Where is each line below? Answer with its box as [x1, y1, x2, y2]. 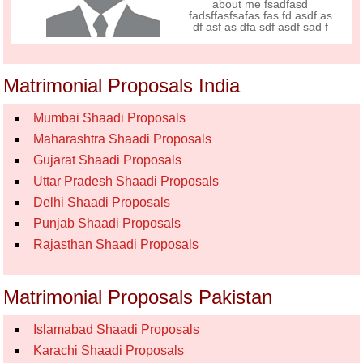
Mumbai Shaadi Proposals [33, 111, 186, 125]
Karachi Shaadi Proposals [33, 344, 185, 357]
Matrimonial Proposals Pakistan [3, 286, 273, 308]
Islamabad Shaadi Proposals [33, 322, 200, 336]
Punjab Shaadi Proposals [33, 216, 181, 230]
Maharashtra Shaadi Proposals [33, 132, 212, 146]
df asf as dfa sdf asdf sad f [192, 20, 328, 33]
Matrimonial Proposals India [3, 75, 241, 96]
